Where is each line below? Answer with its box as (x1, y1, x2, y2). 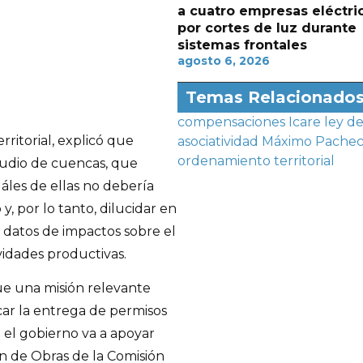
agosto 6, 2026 (177, 53, 270, 68)
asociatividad (177, 134, 258, 149)
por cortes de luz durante (177, 20, 357, 36)
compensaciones (177, 114, 285, 130)
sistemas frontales (177, 37, 307, 53)
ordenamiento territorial (177, 153, 335, 169)
